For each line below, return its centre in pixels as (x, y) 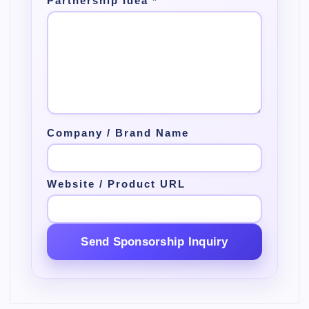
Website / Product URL (117, 183)
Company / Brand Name (118, 132)
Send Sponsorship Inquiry (154, 241)
